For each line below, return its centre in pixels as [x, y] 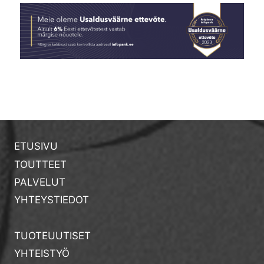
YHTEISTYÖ [42, 254]
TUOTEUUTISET [52, 235]
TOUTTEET [40, 164]
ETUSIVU [36, 146]
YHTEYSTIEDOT [52, 200]
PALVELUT [40, 182]
